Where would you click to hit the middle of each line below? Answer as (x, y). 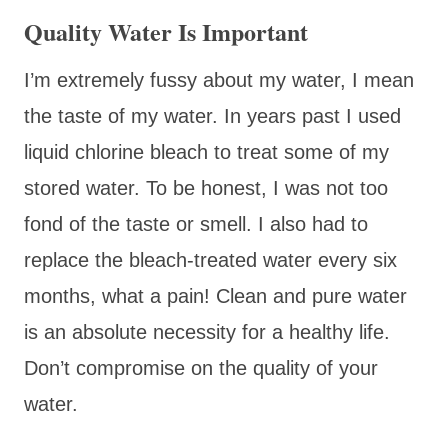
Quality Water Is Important (166, 31)
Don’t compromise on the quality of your (201, 367)
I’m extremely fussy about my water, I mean (219, 79)
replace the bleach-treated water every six (210, 259)
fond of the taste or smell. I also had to (196, 223)
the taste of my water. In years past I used (212, 115)
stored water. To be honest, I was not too (206, 187)
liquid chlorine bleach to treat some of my (206, 151)
